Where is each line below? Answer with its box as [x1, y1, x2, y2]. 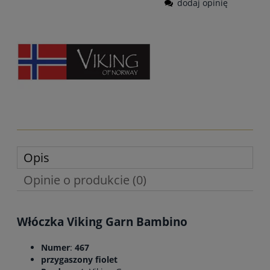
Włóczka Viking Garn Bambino [17, 213, 187, 229]
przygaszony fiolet [41, 254, 118, 266]
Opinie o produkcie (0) [24, 171, 146, 188]
